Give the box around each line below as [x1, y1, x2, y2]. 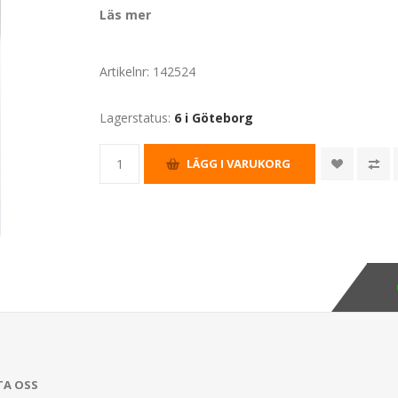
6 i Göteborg [174, 108, 254, 126]
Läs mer [99, 5, 152, 23]
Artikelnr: [99, 62, 150, 80]
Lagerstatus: [99, 108, 171, 126]
